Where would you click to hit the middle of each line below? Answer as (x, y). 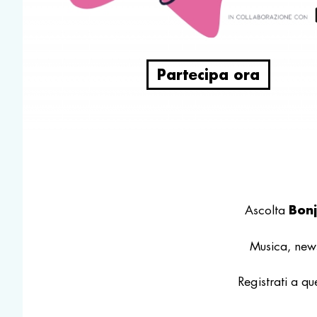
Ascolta (267, 211)
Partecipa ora (208, 75)
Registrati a (269, 282)
